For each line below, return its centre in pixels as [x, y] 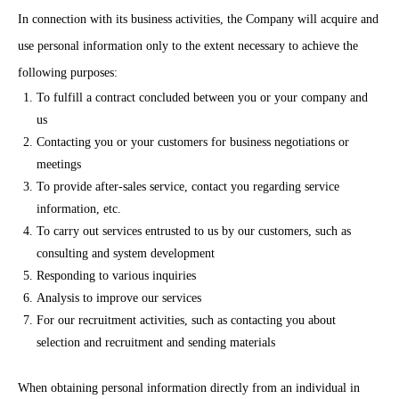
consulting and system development [126, 253]
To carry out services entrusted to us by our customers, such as [194, 231]
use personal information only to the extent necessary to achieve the [188, 46]
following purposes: [68, 73]
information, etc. [79, 209]
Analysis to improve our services [119, 298]
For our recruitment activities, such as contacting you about [186, 320]
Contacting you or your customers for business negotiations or [193, 142]
